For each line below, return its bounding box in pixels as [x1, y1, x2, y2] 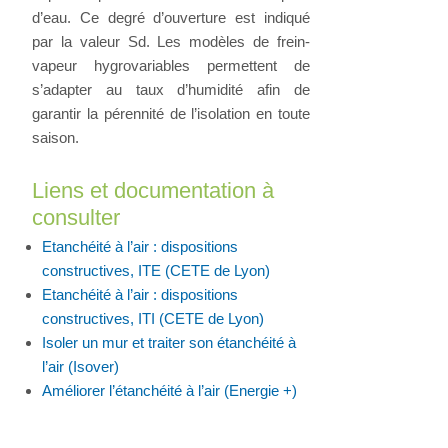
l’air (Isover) [42, 358, 120, 376]
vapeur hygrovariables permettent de [32, 57, 311, 75]
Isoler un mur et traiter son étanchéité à [42, 334, 297, 352]
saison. [32, 129, 80, 147]
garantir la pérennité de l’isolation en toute [32, 105, 311, 123]
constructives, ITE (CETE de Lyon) [42, 262, 271, 280]
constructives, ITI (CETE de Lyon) [42, 310, 265, 328]
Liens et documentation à [32, 177, 275, 203]
